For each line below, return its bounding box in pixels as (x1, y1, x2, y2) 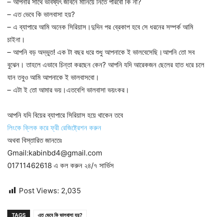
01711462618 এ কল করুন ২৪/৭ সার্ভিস (7, 161, 114, 170)
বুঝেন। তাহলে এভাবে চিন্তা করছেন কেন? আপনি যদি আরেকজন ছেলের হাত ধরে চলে (7, 60, 204, 70)
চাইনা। (7, 35, 25, 45)
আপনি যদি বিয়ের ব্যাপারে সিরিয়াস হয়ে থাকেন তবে (7, 110, 123, 120)
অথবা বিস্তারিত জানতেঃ (7, 136, 62, 145)
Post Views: (19, 186, 59, 196)
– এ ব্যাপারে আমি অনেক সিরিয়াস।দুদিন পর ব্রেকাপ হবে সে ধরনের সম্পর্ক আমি (7, 22, 193, 32)
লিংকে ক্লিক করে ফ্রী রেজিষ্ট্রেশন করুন (7, 123, 101, 133)
